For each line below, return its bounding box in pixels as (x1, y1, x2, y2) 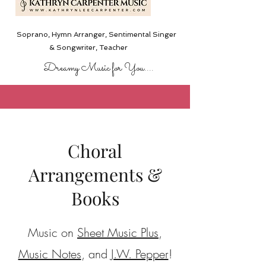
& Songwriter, (49, 43, 97, 52)
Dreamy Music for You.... (43, 59, 154, 77)
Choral (68, 139, 122, 163)
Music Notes (18, 246, 81, 262)
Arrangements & (28, 163, 162, 186)
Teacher (97, 43, 128, 52)
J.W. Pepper (110, 246, 169, 262)
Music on (28, 224, 77, 240)
